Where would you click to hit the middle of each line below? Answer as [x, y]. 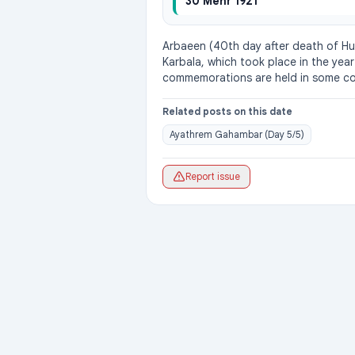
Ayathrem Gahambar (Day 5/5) [237, 134]
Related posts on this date [227, 111]
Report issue [213, 176]
